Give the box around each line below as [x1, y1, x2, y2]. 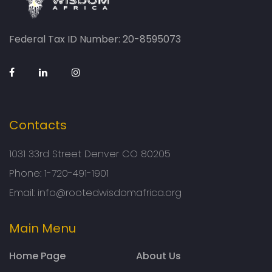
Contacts [9, 117, 67, 134]
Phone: [9, 166, 44, 181]
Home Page [9, 249, 66, 263]
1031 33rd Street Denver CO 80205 [9, 147, 171, 161]
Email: [9, 186, 38, 200]
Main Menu [9, 220, 76, 237]
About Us [136, 249, 181, 263]
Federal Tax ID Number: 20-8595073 [9, 32, 181, 47]
